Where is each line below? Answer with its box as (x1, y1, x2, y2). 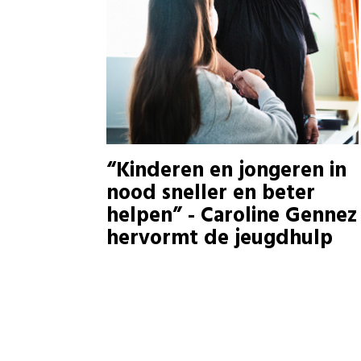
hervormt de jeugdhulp (106, 222, 333, 255)
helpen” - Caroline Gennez (106, 199, 357, 233)
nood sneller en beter (106, 176, 315, 210)
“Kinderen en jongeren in (106, 154, 346, 188)
